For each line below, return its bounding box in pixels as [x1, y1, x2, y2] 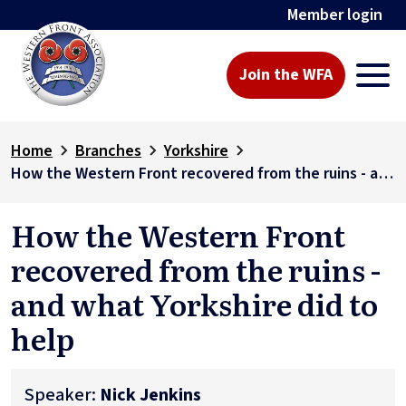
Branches [75, 139, 141, 162]
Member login [287, 4, 383, 26]
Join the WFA [239, 63, 333, 87]
